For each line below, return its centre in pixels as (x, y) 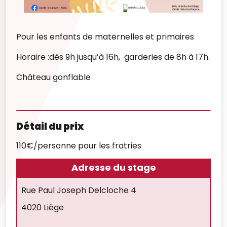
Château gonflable (53, 77)
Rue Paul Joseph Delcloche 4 (79, 190)
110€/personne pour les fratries (79, 145)
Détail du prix (50, 126)
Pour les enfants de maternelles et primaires (105, 37)
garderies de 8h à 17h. (167, 57)
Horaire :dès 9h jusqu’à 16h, (70, 57)
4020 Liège (43, 207)
